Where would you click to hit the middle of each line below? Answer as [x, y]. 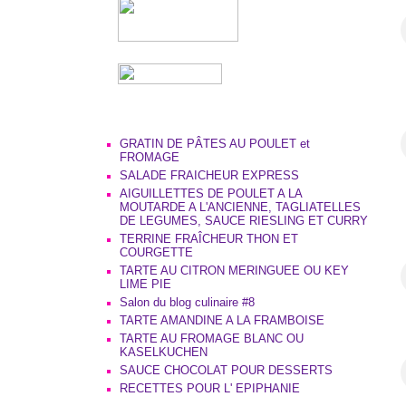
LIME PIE [145, 284]
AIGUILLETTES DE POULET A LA [211, 193]
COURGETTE [156, 252]
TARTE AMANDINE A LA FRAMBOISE [222, 320]
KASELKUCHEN [164, 352]
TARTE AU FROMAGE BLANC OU [212, 338]
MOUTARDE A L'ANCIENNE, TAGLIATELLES [240, 207]
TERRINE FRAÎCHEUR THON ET [209, 238]
